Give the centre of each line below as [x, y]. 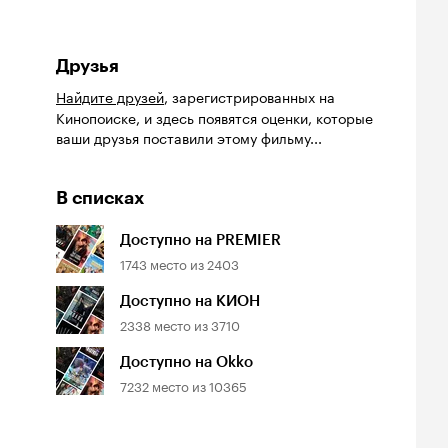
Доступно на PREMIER [200, 240]
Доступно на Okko [186, 362]
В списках [100, 198]
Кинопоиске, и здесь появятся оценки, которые [214, 117]
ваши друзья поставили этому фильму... [189, 137]
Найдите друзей [110, 96]
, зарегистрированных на [249, 96]
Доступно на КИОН [190, 301]
